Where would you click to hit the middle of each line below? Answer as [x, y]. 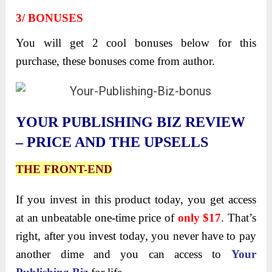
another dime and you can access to [124, 254]
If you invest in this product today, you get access [136, 200]
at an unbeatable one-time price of [97, 218]
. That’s [239, 218]
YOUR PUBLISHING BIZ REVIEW [131, 122]
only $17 [199, 218]
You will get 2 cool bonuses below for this [136, 43]
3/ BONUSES [50, 18]
